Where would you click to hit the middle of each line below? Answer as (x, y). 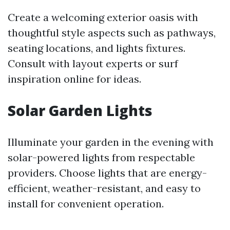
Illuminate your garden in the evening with (111, 142)
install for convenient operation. (86, 204)
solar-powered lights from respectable (101, 158)
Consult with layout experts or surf (93, 64)
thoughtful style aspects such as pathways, (112, 33)
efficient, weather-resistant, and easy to (104, 188)
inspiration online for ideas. (74, 79)
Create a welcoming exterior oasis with (103, 17)
